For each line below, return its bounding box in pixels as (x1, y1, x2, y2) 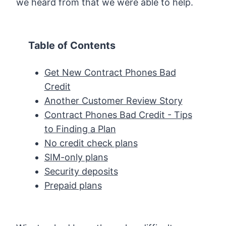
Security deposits (44, 165, 118, 177)
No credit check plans (44, 137, 138, 148)
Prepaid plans (44, 180, 102, 191)
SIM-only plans (44, 151, 108, 162)
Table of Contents (28, 39, 116, 51)
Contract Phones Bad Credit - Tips (44, 109, 192, 120)
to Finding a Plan (44, 123, 116, 134)
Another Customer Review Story (44, 95, 183, 106)
